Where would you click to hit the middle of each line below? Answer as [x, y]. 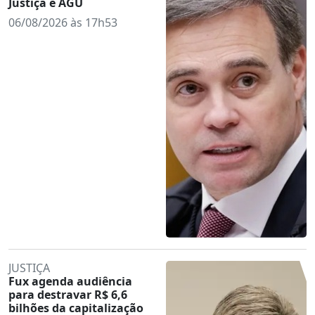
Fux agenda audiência [70, 281]
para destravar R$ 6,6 [68, 294]
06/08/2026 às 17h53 [63, 22]
